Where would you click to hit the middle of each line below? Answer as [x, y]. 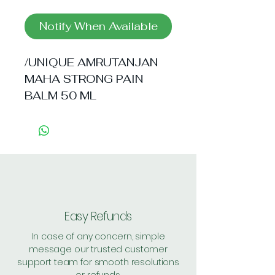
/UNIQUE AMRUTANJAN [91, 62]
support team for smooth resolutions [98, 262]
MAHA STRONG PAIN [84, 79]
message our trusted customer [98, 249]
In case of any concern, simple [98, 236]
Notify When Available [98, 26]
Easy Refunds [98, 216]
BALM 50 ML [60, 95]
